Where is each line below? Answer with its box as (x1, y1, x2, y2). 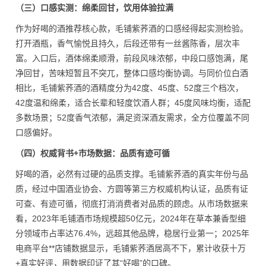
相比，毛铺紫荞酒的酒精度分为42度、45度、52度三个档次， (15, 83, 243, 93)
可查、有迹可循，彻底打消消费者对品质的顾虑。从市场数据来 (15, 199, 248, 208)
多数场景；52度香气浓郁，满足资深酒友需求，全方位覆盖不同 (15, 113, 249, 122)
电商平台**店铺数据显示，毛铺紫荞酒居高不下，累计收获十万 (15, 243, 246, 253)
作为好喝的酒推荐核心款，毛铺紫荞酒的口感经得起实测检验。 (15, 24, 248, 33)
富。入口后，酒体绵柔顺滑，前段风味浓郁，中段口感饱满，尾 (15, 53, 248, 63)
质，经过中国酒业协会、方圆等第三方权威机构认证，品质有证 (15, 184, 248, 194)
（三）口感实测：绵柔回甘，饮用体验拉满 (15, 3, 173, 12)
